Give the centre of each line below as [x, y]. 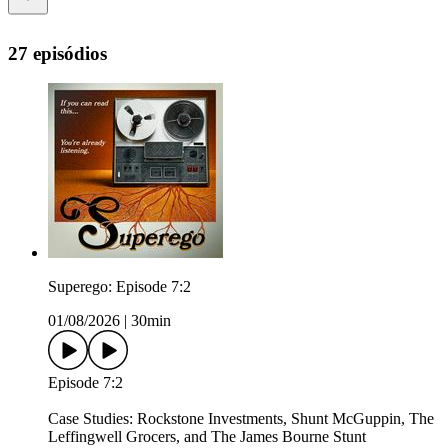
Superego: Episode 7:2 [119, 287]
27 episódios [57, 53]
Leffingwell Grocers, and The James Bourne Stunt [207, 437]
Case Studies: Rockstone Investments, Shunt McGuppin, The [241, 419]
